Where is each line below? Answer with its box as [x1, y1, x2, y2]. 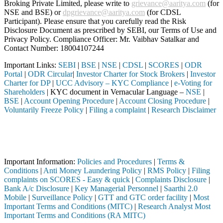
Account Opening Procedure [24, 96, 114, 105]
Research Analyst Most [138, 202, 211, 211]
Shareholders [4, 87, 45, 96]
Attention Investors [4, 122, 69, 131]
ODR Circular [28, 69, 73, 78]
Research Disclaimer [151, 105, 216, 114]
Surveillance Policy [32, 193, 93, 202]
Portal [4, 69, 22, 78]
